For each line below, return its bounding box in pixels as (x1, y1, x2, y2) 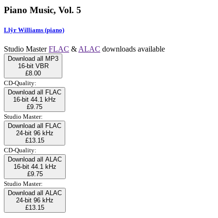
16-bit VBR (18, 62, 49, 70)
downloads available (100, 44, 165, 53)
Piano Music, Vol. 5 (4, 4, 81, 15)
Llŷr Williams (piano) (4, 26, 64, 34)
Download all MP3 (8, 54, 58, 62)
